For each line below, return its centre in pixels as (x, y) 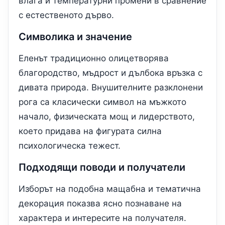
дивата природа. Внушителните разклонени (111, 88)
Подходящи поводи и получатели (102, 167)
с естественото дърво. (66, 15)
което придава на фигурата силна (90, 131)
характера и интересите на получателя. (102, 218)
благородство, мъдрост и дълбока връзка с (110, 73)
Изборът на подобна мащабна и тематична (110, 189)
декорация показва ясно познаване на (100, 204)
